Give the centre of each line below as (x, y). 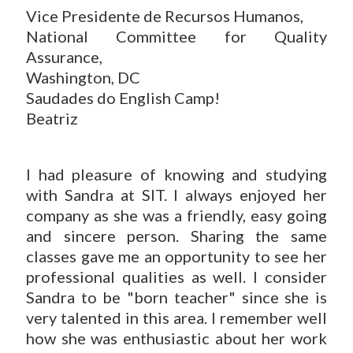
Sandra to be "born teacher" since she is (176, 297)
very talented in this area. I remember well (176, 318)
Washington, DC (83, 77)
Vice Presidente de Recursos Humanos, (165, 16)
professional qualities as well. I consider (176, 277)
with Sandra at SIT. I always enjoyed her (176, 195)
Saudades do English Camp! (123, 98)
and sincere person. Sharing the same (176, 236)
